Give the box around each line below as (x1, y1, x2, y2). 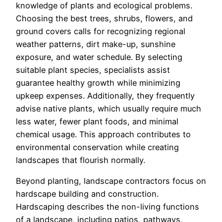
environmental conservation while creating (16, 142, 179, 153)
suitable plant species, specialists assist (16, 65, 170, 75)
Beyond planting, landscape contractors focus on (16, 176, 206, 186)
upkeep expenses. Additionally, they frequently (16, 91, 195, 101)
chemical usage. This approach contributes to (16, 129, 191, 140)
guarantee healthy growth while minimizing (16, 78, 180, 88)
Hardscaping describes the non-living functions (16, 202, 199, 212)
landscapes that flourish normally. (16, 155, 145, 166)
